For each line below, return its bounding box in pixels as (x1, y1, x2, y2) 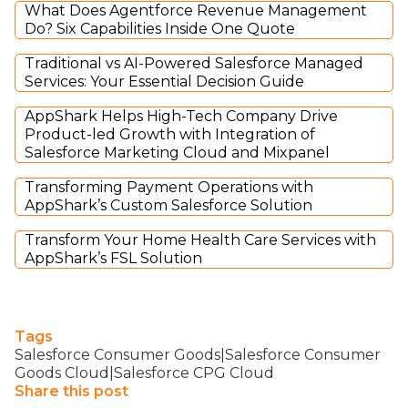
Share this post (15, 382, 128, 400)
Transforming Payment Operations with (25, 178, 313, 196)
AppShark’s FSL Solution (25, 249, 202, 267)
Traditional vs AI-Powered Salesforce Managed (25, 54, 363, 72)
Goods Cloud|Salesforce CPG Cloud (15, 363, 274, 382)
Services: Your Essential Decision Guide (25, 72, 304, 90)
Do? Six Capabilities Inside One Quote (25, 19, 295, 37)
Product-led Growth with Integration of (25, 125, 315, 143)
